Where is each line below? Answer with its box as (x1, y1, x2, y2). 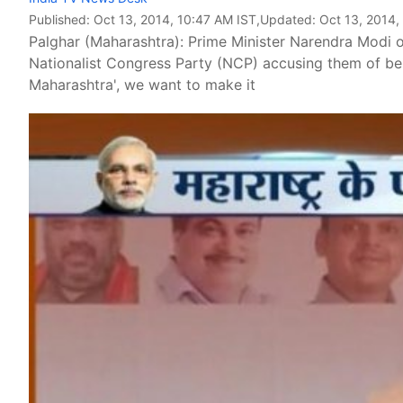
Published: (29, 12, 94, 27)
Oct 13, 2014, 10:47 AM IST (94, 12, 256, 27)
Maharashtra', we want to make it (29, 76, 255, 94)
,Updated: (256, 12, 319, 27)
